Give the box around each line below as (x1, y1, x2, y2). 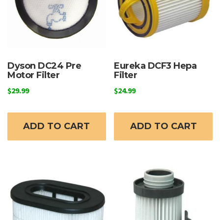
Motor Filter (7, 69, 59, 81)
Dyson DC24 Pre (7, 60, 81, 71)
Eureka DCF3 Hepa (114, 60, 197, 71)
